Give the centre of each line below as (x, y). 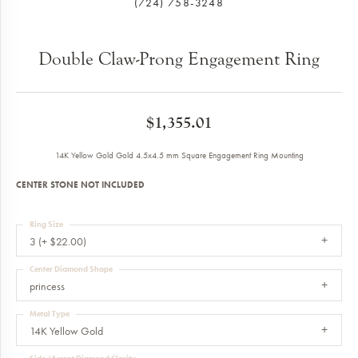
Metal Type (50, 314)
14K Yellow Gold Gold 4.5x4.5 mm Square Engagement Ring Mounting (179, 155)
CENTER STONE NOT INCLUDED (80, 185)
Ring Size (46, 225)
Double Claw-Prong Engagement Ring (179, 59)
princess (47, 286)
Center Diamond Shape (71, 269)
